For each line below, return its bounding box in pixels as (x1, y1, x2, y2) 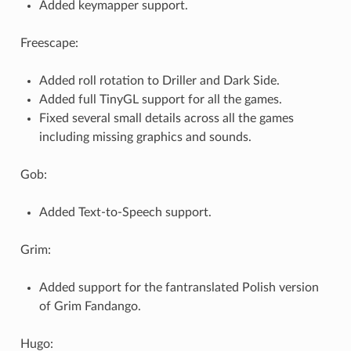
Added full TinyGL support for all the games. (38, 93, 282, 107)
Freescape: (20, 37, 78, 50)
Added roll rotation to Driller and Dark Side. (38, 74, 280, 88)
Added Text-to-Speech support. (38, 206, 212, 219)
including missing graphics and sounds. (38, 131, 251, 144)
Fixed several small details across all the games (38, 112, 294, 125)
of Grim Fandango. (38, 300, 141, 313)
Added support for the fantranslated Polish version (38, 281, 319, 295)
